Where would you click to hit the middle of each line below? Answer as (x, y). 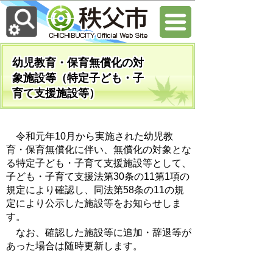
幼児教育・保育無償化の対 (78, 63)
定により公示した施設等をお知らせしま (94, 203)
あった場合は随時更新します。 (74, 246)
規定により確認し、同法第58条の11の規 (95, 190)
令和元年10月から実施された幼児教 (90, 136)
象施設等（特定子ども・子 (78, 78)
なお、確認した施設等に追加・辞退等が (99, 232)
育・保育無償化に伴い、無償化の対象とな (99, 150)
